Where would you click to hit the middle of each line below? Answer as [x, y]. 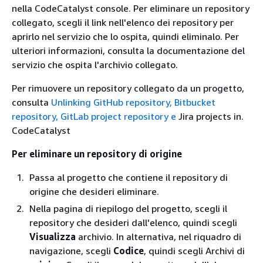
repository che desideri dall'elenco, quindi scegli [133, 222]
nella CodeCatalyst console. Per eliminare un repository [131, 8]
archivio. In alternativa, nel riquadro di [159, 236]
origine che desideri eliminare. [94, 191]
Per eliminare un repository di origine [97, 154]
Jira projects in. [210, 116]
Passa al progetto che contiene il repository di [129, 177]
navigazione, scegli [71, 250]
